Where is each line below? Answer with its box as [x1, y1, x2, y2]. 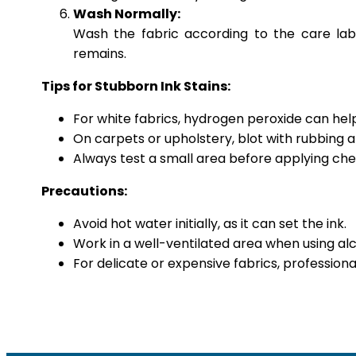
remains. [73, 44, 126, 63]
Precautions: [41, 181, 127, 200]
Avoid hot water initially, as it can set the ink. [73, 214, 346, 233]
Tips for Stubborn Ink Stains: [41, 76, 230, 95]
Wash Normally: [73, 4, 180, 23]
